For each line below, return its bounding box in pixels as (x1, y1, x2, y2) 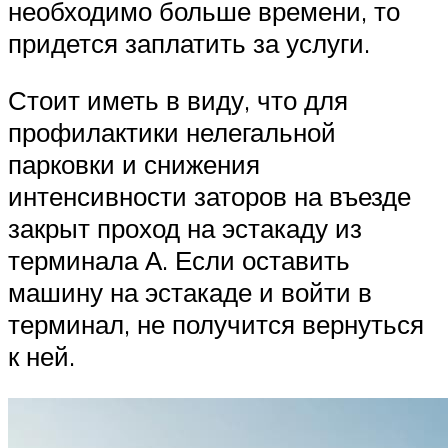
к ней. (8, 340, 75, 373)
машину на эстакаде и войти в (8, 276, 372, 309)
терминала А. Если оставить (8, 244, 350, 277)
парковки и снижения (8, 148, 260, 181)
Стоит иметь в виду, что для (8, 84, 348, 117)
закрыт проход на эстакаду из (8, 212, 362, 245)
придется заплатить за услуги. (8, 26, 370, 59)
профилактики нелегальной (8, 116, 336, 149)
